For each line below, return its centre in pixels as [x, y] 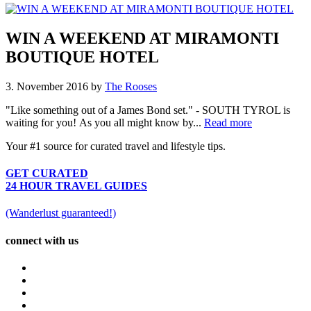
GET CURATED [47, 174]
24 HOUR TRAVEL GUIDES [76, 186]
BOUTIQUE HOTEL [82, 57]
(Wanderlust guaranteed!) [61, 213]
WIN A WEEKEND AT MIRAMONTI [142, 38]
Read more [228, 122]
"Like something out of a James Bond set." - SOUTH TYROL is [148, 110]
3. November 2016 [47, 86]
